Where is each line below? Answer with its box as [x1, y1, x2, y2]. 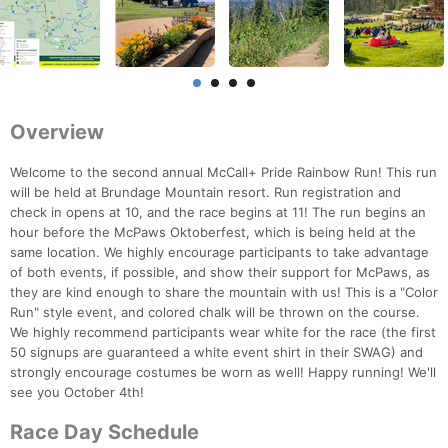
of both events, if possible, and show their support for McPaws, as [10, 264, 430, 281]
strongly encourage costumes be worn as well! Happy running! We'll [10, 364, 436, 381]
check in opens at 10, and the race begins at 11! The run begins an [10, 204, 426, 221]
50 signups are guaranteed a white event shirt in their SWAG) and [10, 344, 423, 361]
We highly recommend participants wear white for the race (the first [10, 324, 436, 341]
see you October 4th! [10, 384, 144, 401]
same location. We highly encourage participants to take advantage [10, 244, 429, 261]
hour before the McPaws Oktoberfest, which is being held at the [10, 224, 416, 241]
